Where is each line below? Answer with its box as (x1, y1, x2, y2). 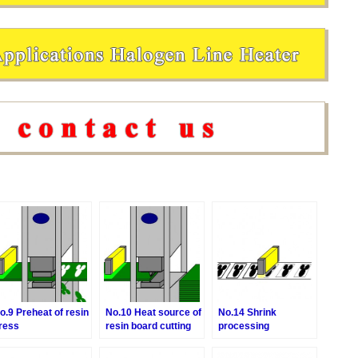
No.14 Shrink (218, 307, 276, 319)
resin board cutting (105, 320, 191, 332)
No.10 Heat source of (105, 307, 201, 319)
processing (218, 320, 269, 332)
